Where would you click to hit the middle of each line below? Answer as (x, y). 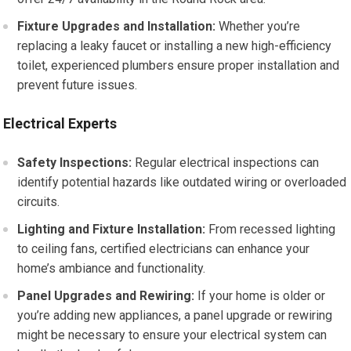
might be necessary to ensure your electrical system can (172, 335)
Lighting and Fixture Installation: (112, 229)
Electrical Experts (60, 123)
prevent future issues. (78, 85)
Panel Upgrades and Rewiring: (106, 296)
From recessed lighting (271, 229)
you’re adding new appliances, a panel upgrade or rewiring (175, 315)
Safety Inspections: (75, 163)
